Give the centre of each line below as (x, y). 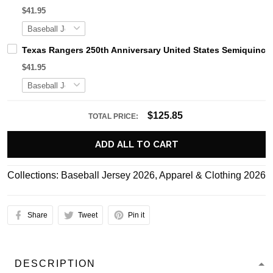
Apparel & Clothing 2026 (212, 175)
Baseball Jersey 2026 (108, 175)
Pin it (136, 215)
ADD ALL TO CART (136, 145)
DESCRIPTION (55, 264)
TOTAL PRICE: (114, 117)
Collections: (34, 175)
